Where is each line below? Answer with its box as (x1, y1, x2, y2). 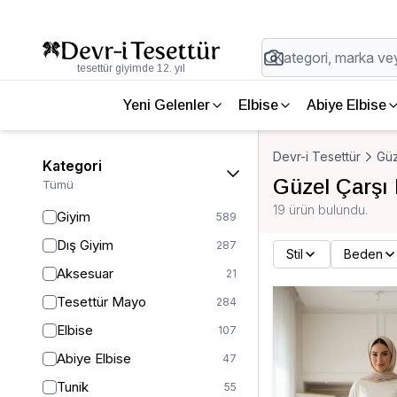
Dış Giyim (57, 237, 113, 253)
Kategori (43, 157, 102, 175)
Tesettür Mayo (57, 293, 146, 310)
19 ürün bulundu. (273, 202, 368, 217)
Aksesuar (57, 265, 113, 282)
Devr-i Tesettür (273, 149, 361, 164)
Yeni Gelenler (122, 97, 210, 113)
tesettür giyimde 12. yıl (77, 62, 185, 74)
